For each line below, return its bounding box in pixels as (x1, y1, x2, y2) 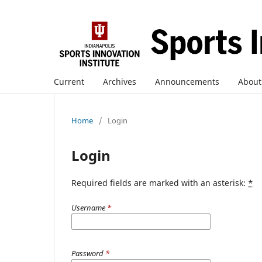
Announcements (155, 75, 219, 87)
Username (71, 202, 107, 213)
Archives (103, 75, 136, 87)
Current (54, 75, 84, 87)
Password (71, 247, 105, 258)
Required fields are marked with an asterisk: (71, 177, 248, 188)
